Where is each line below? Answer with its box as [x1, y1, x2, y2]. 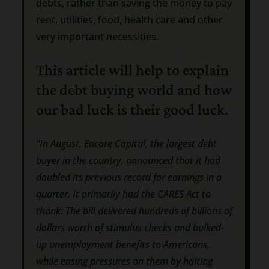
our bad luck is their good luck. [35, 101, 228, 118]
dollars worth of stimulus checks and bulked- [35, 220, 224, 234]
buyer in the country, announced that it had [35, 153, 220, 167]
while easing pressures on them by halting [35, 254, 213, 268]
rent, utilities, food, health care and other [35, 13, 223, 26]
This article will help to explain [35, 61, 229, 79]
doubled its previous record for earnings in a [35, 170, 222, 184]
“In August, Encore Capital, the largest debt [35, 136, 217, 150]
